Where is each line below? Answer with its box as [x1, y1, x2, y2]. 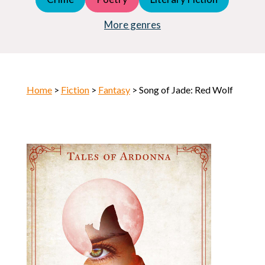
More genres [104, 18, 161, 31]
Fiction [60, 83, 89, 95]
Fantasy [98, 83, 130, 95]
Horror [26, 7, 56, 18]
